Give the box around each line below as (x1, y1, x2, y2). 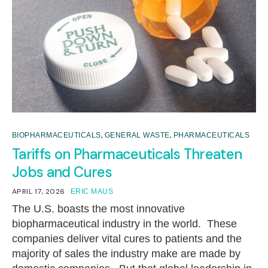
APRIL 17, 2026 (12, 186, 65, 196)
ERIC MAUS (70, 187, 114, 196)
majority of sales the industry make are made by (12, 247, 240, 260)
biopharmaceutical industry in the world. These (12, 217, 237, 230)
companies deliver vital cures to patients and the (12, 232, 242, 245)
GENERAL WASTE (104, 130, 170, 139)
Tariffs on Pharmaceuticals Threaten (12, 144, 242, 163)
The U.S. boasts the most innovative (12, 202, 185, 215)
